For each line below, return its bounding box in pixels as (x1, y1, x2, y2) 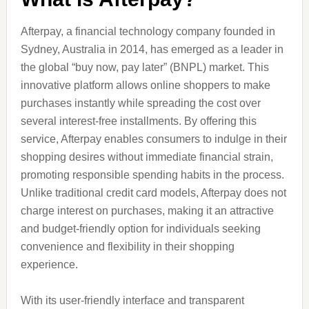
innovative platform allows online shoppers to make (20, 79, 270, 91)
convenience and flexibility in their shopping (20, 241, 235, 252)
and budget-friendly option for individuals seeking (20, 223, 261, 235)
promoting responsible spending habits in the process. (20, 169, 284, 181)
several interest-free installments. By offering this (20, 115, 257, 127)
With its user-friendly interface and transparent (20, 295, 244, 306)
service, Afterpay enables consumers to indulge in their (20, 133, 287, 145)
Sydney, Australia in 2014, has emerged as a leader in (20, 43, 283, 55)
